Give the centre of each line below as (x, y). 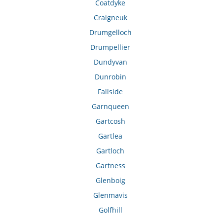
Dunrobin (110, 77)
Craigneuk (110, 18)
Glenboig (110, 181)
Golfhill (110, 210)
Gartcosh (110, 121)
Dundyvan (110, 62)
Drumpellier (110, 47)
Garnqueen (110, 107)
